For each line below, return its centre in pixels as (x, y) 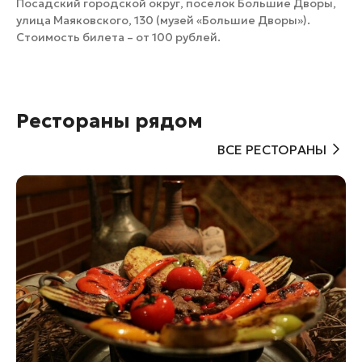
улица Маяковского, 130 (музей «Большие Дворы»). (163, 21)
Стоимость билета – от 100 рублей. (118, 38)
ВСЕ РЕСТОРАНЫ (272, 149)
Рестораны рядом (109, 122)
